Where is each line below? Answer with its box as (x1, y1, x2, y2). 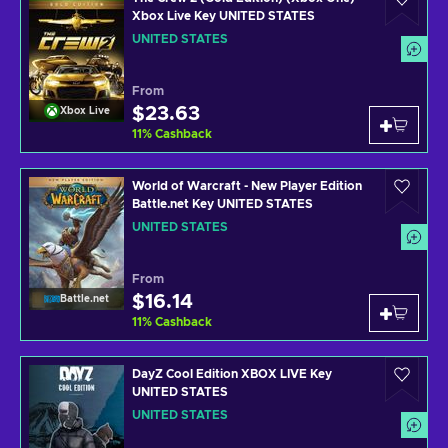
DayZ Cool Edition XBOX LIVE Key (132, 368, 332, 380)
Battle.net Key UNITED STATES (132, 198, 313, 210)
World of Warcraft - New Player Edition (132, 180, 362, 192)
